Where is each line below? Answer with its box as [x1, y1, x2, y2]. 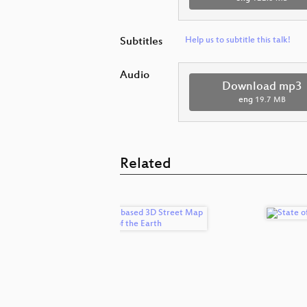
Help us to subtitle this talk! [185, 35, 291, 45]
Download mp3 [221, 79, 302, 94]
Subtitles [120, 35, 162, 49]
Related [120, 156, 171, 173]
